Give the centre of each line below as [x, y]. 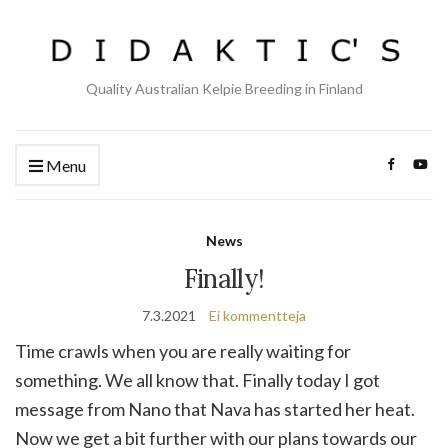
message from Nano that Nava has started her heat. [215, 409]
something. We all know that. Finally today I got [197, 380]
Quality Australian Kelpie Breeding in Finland [224, 88]
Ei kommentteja [257, 315]
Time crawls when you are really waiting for [183, 351]
